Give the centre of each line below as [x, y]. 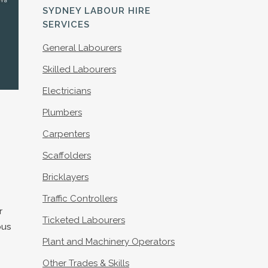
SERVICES [66, 25]
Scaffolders [67, 156]
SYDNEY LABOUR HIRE [97, 11]
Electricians [67, 91]
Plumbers [62, 112]
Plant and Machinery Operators [109, 242]
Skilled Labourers [79, 69]
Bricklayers [66, 177]
